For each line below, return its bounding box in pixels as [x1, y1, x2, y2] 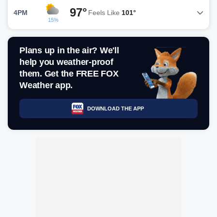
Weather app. [19, 80, 73, 90]
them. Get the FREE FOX [19, 69, 119, 78]
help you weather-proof [19, 57, 113, 67]
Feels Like [88, 8, 122, 16]
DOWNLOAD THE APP [87, 105, 144, 111]
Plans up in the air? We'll [19, 46, 119, 55]
